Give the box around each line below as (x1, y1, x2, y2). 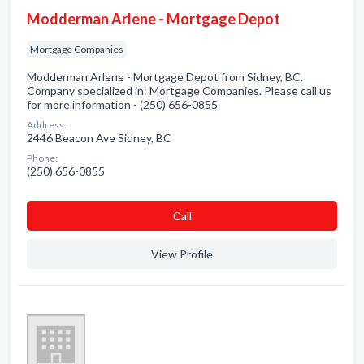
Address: (27, 119, 67, 131)
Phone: (27, 152, 58, 164)
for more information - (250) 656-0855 (27, 97, 218, 111)
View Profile (151, 247, 213, 261)
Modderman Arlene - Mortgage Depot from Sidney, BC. (27, 70, 303, 84)
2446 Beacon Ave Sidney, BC (27, 131, 171, 145)
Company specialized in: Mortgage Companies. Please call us (27, 84, 331, 97)
